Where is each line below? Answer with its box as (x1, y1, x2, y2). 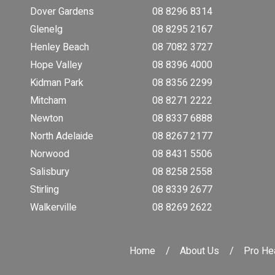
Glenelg (30, 22, 63, 37)
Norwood (30, 147, 70, 162)
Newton (30, 111, 64, 126)
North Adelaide (30, 129, 94, 144)
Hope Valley (30, 58, 83, 73)
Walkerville (30, 200, 77, 215)
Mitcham (30, 93, 67, 109)
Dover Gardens (30, 4, 95, 20)
